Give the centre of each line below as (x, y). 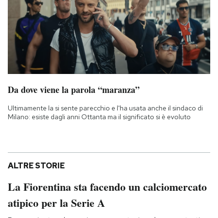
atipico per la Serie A (56, 202)
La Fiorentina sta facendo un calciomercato (107, 186)
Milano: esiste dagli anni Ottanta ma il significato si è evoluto (99, 117)
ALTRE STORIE (36, 165)
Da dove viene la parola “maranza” (74, 89)
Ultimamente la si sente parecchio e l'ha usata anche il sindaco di (105, 108)
